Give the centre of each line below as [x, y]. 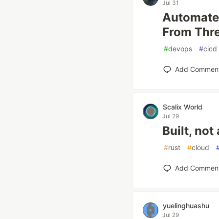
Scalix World [183, 107]
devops [180, 49]
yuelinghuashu [186, 206]
